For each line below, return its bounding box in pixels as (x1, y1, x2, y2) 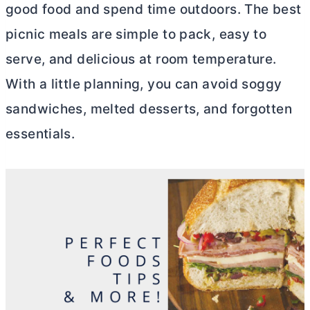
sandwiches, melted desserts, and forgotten (6, 101, 292, 117)
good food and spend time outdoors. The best (6, 1, 302, 17)
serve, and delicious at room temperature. (6, 51, 277, 67)
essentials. (6, 126, 75, 142)
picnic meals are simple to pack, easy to (6, 26, 267, 42)
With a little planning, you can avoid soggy (6, 76, 282, 92)
